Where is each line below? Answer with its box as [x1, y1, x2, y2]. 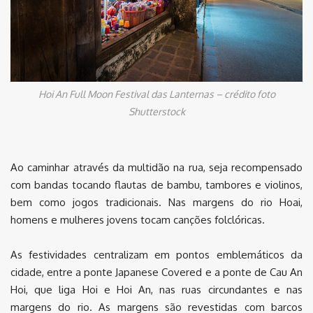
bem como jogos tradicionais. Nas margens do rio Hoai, [10, 196, 303, 210]
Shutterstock [128, 105, 185, 118]
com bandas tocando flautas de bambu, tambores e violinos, [10, 178, 303, 192]
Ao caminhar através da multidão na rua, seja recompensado [10, 161, 303, 175]
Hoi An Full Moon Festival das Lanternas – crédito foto [38, 88, 275, 101]
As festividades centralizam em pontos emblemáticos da [10, 248, 303, 262]
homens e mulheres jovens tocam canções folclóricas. [10, 213, 265, 227]
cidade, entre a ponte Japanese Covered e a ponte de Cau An [10, 265, 303, 279]
